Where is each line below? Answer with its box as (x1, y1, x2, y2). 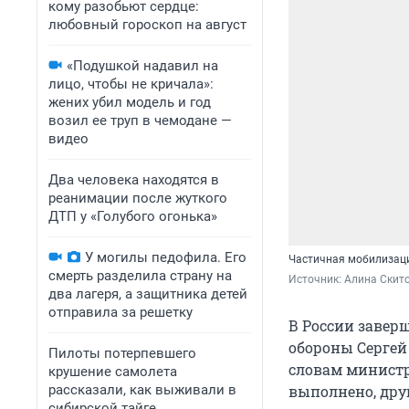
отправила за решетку (48, 304, 193, 320)
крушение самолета (48, 363, 177, 380)
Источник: (288, 273, 344, 287)
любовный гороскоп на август (48, 16, 246, 33)
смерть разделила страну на (48, 267, 232, 284)
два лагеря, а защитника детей (48, 286, 247, 302)
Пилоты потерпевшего (48, 345, 196, 362)
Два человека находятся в (48, 172, 219, 188)
